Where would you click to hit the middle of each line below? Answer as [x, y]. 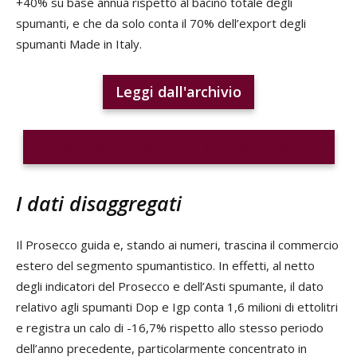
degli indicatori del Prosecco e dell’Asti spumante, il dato [170, 286]
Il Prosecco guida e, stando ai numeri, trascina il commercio [177, 244]
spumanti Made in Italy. [79, 43]
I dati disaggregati [99, 203]
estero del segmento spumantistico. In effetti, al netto [165, 265]
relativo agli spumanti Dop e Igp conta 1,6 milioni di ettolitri [177, 306]
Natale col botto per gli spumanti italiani [178, 146]
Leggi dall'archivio [178, 91]
